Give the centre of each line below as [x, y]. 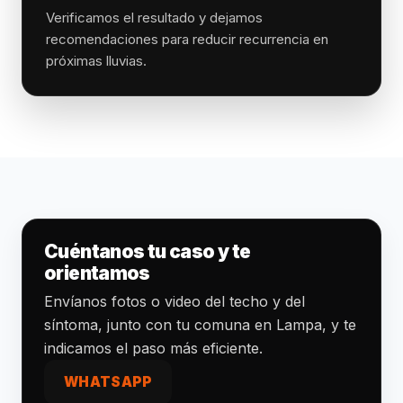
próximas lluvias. [96, 61]
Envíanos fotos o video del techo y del [175, 301]
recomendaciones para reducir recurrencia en [187, 39]
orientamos [97, 273]
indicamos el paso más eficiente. [153, 348]
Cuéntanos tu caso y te [148, 251]
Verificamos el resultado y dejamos [154, 18]
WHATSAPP [108, 382]
